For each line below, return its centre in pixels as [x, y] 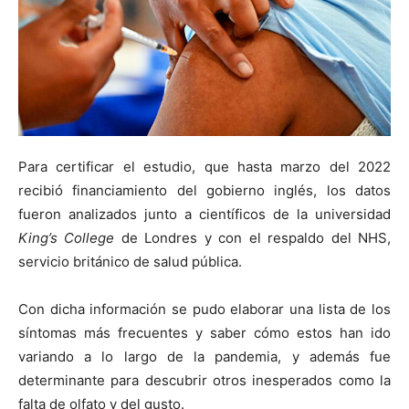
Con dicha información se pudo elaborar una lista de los [204, 309]
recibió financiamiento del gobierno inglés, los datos [204, 191]
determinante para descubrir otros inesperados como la [204, 381]
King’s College [67, 238]
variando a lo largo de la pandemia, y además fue [204, 357]
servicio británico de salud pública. [130, 262]
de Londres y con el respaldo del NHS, [253, 238]
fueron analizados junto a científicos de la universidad [204, 215]
